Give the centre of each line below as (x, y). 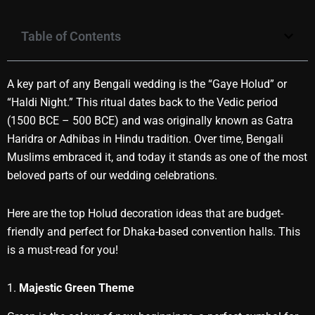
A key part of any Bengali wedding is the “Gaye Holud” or (147, 84)
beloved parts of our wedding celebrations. (112, 175)
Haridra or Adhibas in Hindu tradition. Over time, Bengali (145, 139)
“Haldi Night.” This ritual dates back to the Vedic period (142, 102)
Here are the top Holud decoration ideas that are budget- (145, 213)
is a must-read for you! (63, 250)
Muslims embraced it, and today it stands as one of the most (157, 157)
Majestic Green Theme (77, 288)
